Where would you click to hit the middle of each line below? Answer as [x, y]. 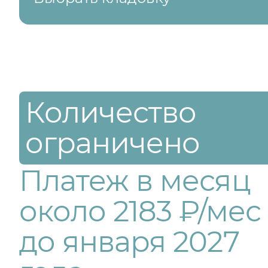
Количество [111, 112]
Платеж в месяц [135, 181]
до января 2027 [129, 242]
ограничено [113, 143]
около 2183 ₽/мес [140, 211]
